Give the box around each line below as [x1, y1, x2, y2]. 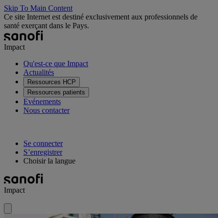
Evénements [23, 97, 61, 106]
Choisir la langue [23, 157, 75, 165]
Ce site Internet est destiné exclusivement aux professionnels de [4, 13, 198, 21]
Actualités [23, 68, 54, 76]
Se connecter [23, 139, 63, 147]
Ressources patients [27, 89, 85, 96]
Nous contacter [23, 106, 70, 114]
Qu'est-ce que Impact [23, 59, 88, 68]
